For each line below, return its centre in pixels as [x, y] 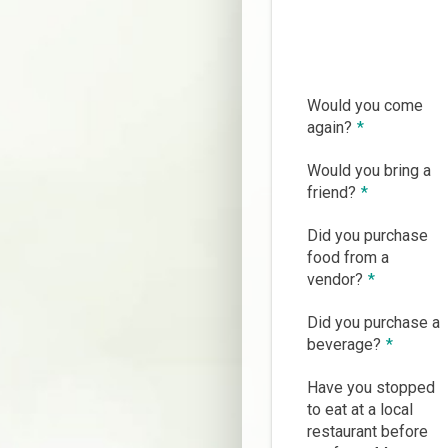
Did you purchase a [373, 323]
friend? [331, 193]
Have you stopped [371, 388]
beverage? [344, 345]
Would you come [365, 106]
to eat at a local [360, 410]
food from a [348, 258]
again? [329, 128]
